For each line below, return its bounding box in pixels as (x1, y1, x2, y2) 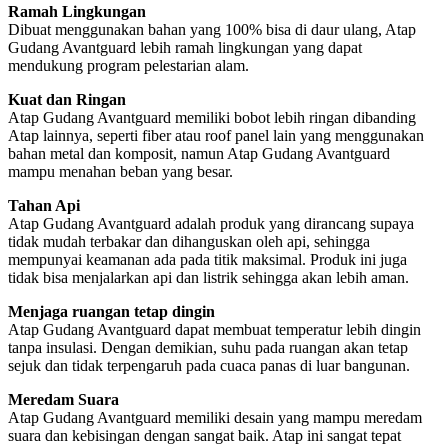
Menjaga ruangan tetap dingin (8, 302, 215, 320)
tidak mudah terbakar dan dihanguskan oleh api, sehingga (8, 232, 370, 250)
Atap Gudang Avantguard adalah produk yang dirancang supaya (8, 214, 414, 232)
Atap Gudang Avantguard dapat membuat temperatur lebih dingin (8, 320, 421, 338)
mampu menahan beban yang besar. (8, 162, 233, 180)
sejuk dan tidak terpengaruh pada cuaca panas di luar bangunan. (8, 356, 410, 374)
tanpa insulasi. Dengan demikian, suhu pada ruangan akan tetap (8, 338, 408, 356)
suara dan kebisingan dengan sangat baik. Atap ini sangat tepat (8, 426, 401, 444)
